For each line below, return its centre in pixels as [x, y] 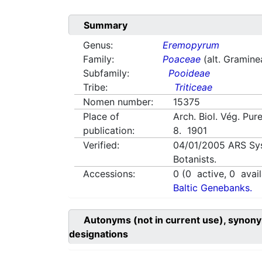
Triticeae [194, 87]
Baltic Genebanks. [213, 188]
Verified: [101, 145]
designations [99, 234]
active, [211, 174]
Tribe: [95, 87]
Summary [106, 25]
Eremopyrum [191, 45]
